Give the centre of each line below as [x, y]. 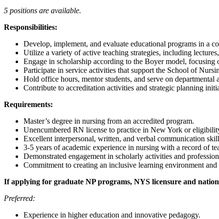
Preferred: [20, 198]
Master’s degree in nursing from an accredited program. [109, 121]
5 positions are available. [43, 10]
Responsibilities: [31, 27]
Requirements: [28, 104]
